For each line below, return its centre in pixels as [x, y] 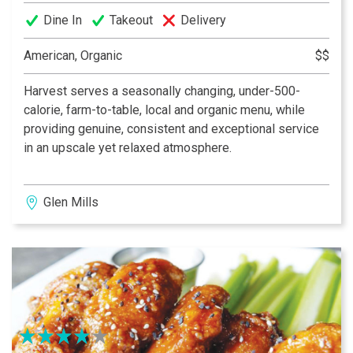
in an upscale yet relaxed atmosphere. [128, 148]
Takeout [131, 20]
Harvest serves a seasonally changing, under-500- [162, 91]
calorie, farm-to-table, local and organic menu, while [99, 110]
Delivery [203, 20]
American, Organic [73, 56]
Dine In [63, 20]
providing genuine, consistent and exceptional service [171, 129]
